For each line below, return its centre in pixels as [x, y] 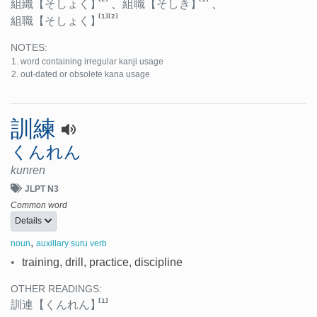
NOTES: [29, 47]
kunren [28, 170]
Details [29, 221]
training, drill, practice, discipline [102, 263]
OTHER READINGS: [56, 289]
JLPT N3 [42, 189]
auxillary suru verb [71, 244]
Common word [39, 205]
